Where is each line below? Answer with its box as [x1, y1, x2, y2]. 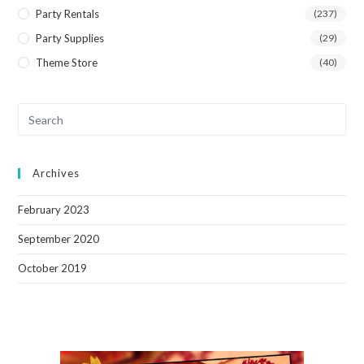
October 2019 [18, 262, 88, 275]
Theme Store [36, 56, 98, 70]
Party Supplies [36, 32, 105, 45]
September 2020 [18, 232, 100, 246]
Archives [32, 167, 80, 180]
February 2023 [18, 203, 90, 217]
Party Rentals [36, 7, 100, 21]
